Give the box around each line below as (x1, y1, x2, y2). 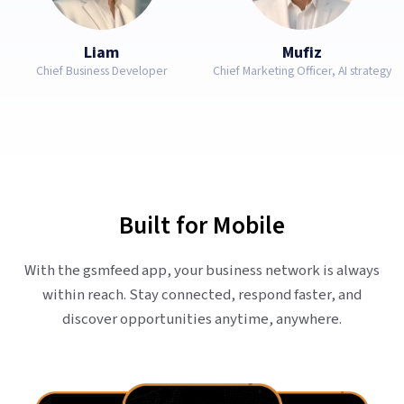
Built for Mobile (119, 208, 285, 244)
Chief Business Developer (35, 62, 168, 81)
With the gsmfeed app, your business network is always (24, 260, 380, 282)
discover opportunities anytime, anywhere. (62, 308, 342, 331)
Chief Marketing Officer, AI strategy (213, 62, 392, 81)
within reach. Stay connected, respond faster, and (42, 284, 362, 307)
